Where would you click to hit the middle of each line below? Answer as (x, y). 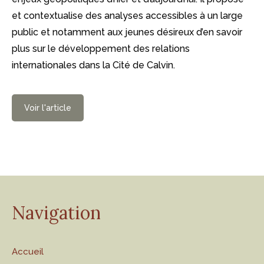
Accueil (28, 251)
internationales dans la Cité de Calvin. (93, 65)
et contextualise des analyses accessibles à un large (127, 15)
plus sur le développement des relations (101, 48)
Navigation (56, 212)
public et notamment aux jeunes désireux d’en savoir (127, 32)
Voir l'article (48, 108)
